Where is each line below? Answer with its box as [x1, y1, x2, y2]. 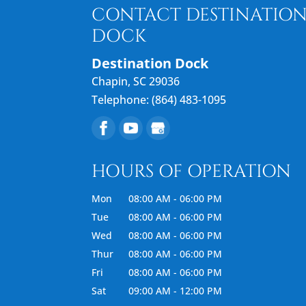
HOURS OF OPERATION [92, 159, 292, 184]
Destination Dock [92, 53, 209, 72]
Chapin [92, 73, 128, 89]
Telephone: [92, 92, 152, 107]
